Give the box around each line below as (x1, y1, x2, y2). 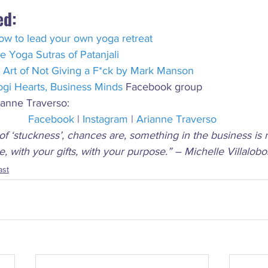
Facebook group (123, 81, 202, 93)
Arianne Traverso (136, 113, 217, 125)
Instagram (82, 113, 128, 125)
